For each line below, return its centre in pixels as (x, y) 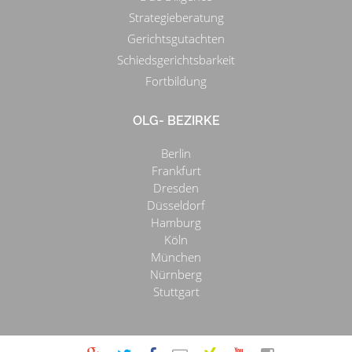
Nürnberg (176, 274)
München (176, 257)
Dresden (176, 187)
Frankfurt (176, 170)
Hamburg (176, 222)
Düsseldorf (176, 205)
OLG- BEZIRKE (176, 120)
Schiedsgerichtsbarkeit (176, 59)
